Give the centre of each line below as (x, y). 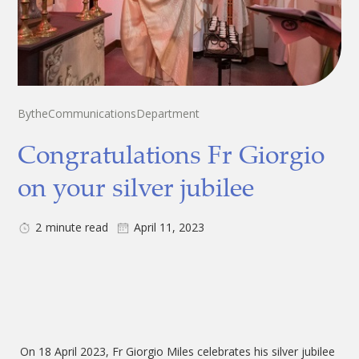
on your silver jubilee (136, 187)
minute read (77, 227)
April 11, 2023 (169, 227)
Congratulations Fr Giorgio (171, 154)
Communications (93, 113)
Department (168, 113)
